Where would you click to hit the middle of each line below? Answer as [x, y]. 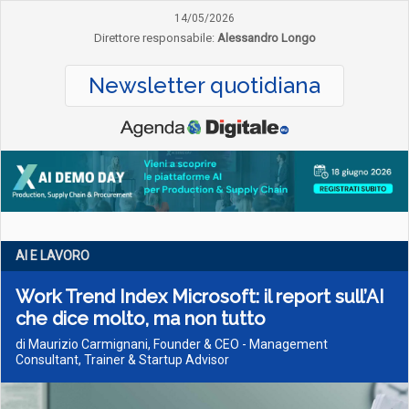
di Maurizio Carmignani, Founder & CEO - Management [172, 344]
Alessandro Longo [266, 38]
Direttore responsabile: [154, 38]
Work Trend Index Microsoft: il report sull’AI [200, 297]
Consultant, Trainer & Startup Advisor [122, 360]
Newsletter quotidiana [204, 85]
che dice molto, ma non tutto [141, 319]
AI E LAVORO [52, 256]
